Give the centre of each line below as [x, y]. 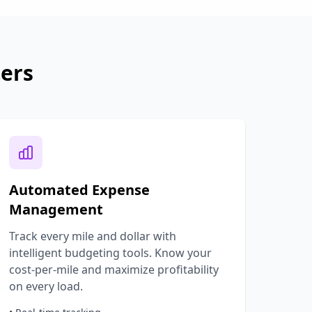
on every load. [46, 286]
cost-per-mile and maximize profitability [114, 270]
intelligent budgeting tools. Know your [111, 253]
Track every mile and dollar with [93, 236]
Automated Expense [80, 190]
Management [56, 209]
